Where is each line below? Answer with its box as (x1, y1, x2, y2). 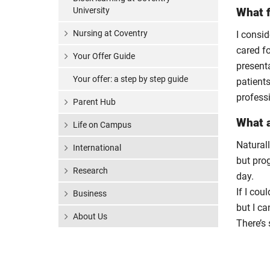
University (73, 5, 110, 15)
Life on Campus (73, 120, 131, 130)
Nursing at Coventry (73, 28, 148, 38)
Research (73, 166, 108, 175)
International (73, 143, 121, 152)
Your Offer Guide (73, 51, 135, 61)
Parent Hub (73, 97, 116, 107)
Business (73, 189, 107, 198)
